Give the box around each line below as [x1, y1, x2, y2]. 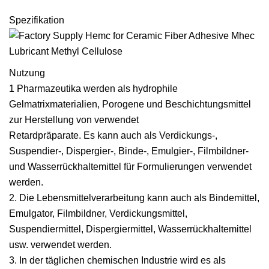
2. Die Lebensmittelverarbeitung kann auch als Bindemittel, [9, 192, 259, 203]
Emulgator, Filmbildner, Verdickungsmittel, [9, 208, 187, 219]
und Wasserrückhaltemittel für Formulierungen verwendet [9, 161, 252, 172]
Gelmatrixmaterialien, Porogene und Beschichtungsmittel [9, 98, 251, 109]
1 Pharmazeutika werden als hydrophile [9, 83, 178, 94]
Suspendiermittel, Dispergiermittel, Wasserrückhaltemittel [9, 223, 252, 234]
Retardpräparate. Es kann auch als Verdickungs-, [9, 130, 217, 141]
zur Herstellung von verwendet [9, 114, 139, 125]
